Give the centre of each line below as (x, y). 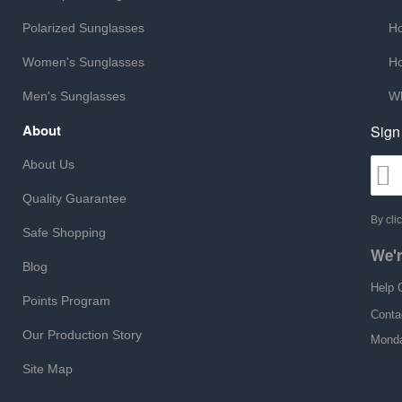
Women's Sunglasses (83, 62)
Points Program (66, 301)
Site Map (48, 369)
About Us (48, 164)
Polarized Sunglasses (83, 28)
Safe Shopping (64, 232)
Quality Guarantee (74, 198)
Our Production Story (82, 335)
